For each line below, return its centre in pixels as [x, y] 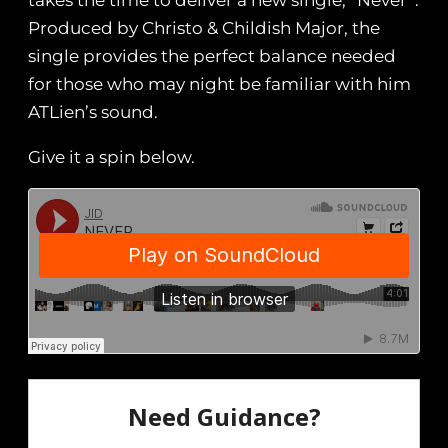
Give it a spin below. [111, 157]
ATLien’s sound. [93, 112]
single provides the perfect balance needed [212, 56]
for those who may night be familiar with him [219, 84]
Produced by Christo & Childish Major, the [204, 28]
